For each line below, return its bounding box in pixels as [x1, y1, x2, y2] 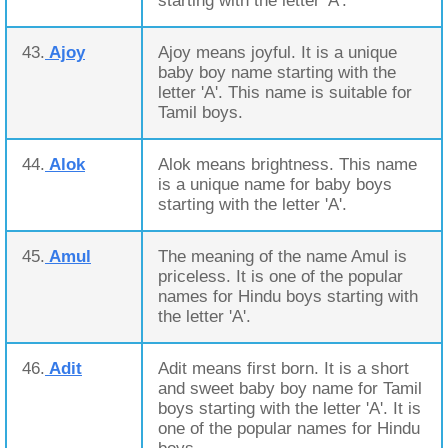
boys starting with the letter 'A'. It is [158, 399, 421, 418]
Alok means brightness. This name [158, 155, 417, 174]
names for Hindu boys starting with [158, 287, 418, 306]
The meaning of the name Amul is [158, 247, 407, 266]
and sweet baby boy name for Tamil [158, 379, 422, 398]
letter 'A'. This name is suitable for [158, 83, 412, 102]
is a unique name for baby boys [158, 175, 392, 194]
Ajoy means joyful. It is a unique [158, 43, 397, 62]
